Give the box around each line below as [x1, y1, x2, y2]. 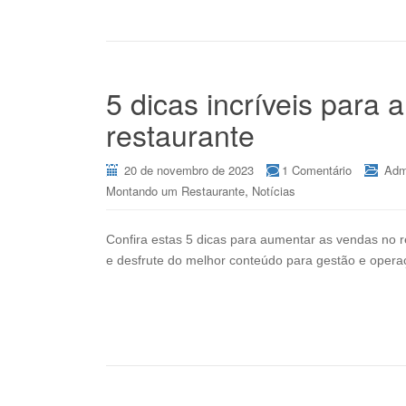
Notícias [252, 182, 295, 199]
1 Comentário [282, 161, 352, 179]
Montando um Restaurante [106, 182, 245, 199]
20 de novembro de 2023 [124, 161, 254, 179]
